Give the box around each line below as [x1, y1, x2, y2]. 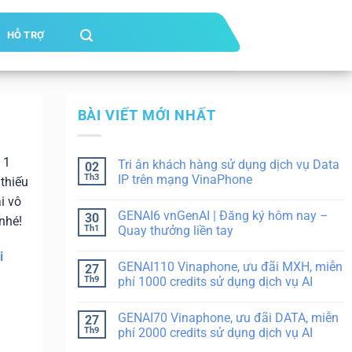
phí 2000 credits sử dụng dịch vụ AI [117, 324, 313, 340]
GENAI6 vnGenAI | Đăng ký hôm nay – [117, 207, 328, 223]
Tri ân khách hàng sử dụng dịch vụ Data [117, 156, 339, 172]
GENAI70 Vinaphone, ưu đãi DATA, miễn [117, 310, 339, 325]
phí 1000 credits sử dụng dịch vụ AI [117, 273, 313, 289]
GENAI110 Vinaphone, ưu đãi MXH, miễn [117, 258, 343, 274]
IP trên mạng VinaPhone [117, 171, 252, 187]
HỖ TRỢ [6, 29, 45, 41]
